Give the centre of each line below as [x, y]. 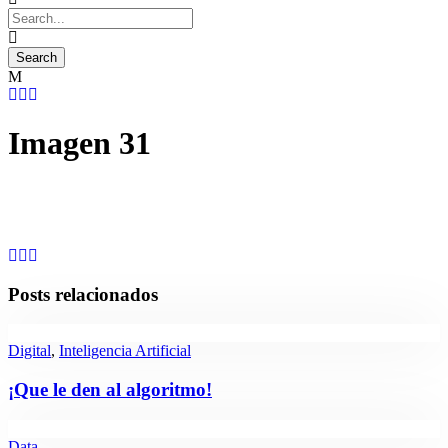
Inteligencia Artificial [125, 351]
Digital [29, 351]
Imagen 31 [79, 143]
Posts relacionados [83, 294]
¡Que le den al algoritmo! [110, 390]
